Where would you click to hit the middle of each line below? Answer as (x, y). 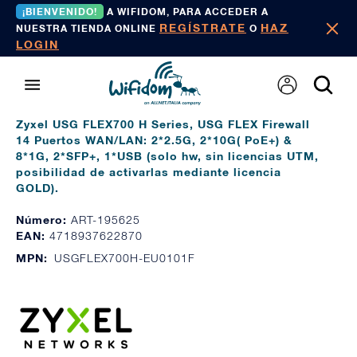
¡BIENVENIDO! (60, 12)
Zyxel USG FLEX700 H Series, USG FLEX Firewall (163, 124)
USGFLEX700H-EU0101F (125, 258)
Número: (43, 220)
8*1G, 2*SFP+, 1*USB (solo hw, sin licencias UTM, (167, 156)
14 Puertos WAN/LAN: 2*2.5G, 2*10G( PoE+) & (154, 140)
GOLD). (37, 188)
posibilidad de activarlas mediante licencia (149, 172)
